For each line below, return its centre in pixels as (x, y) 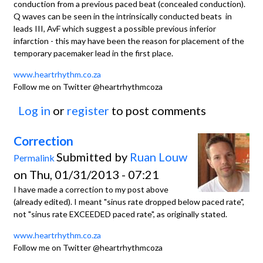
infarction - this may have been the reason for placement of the (129, 41)
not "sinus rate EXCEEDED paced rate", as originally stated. (120, 214)
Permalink (34, 157)
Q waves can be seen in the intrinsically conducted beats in (123, 16)
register (88, 110)
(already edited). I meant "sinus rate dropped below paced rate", (129, 201)
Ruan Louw (159, 156)
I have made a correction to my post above (91, 189)
